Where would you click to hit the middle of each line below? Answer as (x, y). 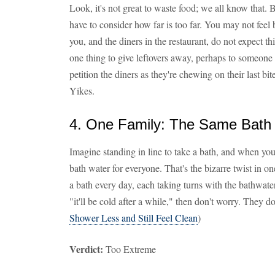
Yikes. (82, 91)
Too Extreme (130, 249)
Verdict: (86, 249)
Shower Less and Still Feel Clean (134, 218)
